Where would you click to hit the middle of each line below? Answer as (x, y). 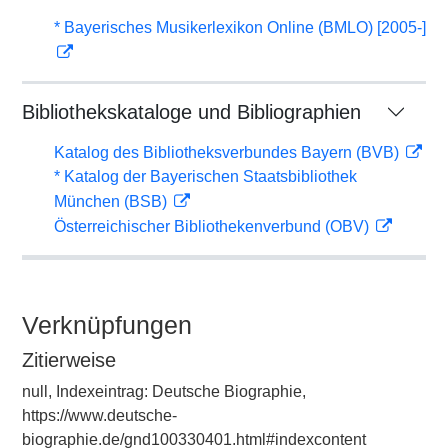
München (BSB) (112, 201)
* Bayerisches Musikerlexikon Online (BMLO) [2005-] (240, 27)
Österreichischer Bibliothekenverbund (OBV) (213, 226)
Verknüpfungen (107, 325)
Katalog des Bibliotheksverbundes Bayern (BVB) (228, 152)
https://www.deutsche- (99, 415)
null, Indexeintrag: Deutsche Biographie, (164, 391)
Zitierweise (69, 360)
